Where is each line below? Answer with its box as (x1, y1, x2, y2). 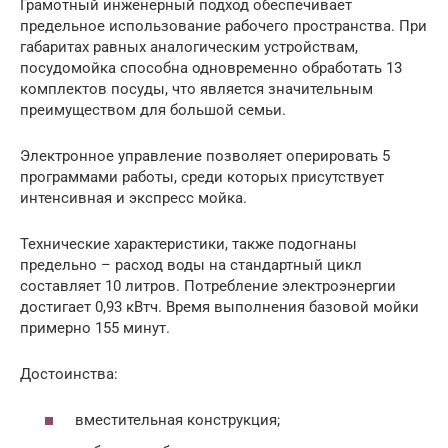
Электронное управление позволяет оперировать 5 (20, 146, 390, 165)
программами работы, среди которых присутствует (20, 167, 384, 186)
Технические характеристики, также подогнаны (20, 234, 357, 253)
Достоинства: (20, 364, 118, 383)
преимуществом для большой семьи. (20, 100, 286, 119)
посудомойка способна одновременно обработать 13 (20, 58, 402, 77)
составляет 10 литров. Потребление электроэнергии (20, 276, 396, 295)
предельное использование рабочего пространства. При (20, 16, 427, 35)
